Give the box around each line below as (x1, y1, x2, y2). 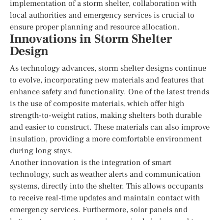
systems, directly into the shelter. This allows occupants (10, 181, 203, 191)
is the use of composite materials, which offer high (10, 98, 184, 109)
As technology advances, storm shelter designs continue (10, 63, 206, 73)
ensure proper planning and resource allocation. (10, 22, 180, 32)
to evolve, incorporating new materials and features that (10, 75, 204, 85)
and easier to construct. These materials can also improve (10, 122, 210, 132)
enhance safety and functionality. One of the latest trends (10, 86, 209, 97)
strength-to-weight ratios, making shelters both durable (10, 110, 202, 120)
